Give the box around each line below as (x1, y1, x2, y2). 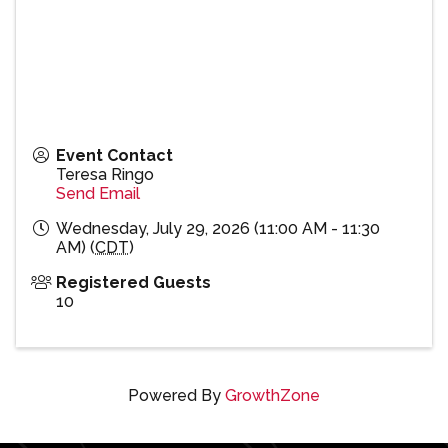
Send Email (56, 184, 140, 204)
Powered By (128, 386, 225, 406)
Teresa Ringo (56, 165, 154, 185)
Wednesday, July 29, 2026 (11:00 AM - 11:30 (56, 219, 380, 239)
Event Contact (56, 146, 173, 166)
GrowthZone (225, 386, 320, 406)
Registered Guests (56, 273, 211, 293)
